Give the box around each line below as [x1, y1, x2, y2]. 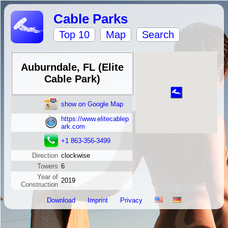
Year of [37, 173, 58, 181]
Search [142, 29, 174, 40]
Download [47, 196, 77, 204]
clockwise [61, 152, 90, 159]
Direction [32, 152, 58, 159]
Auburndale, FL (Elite [20, 62, 124, 73]
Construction [21, 181, 58, 188]
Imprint [88, 196, 110, 204]
